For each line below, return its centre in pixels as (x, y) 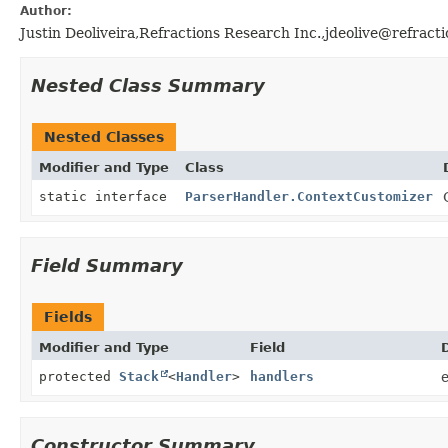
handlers (282, 376)
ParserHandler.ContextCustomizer (309, 196)
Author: (46, 10)
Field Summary (107, 265)
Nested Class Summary (148, 85)
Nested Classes (104, 136)
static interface (107, 196)
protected (79, 376)
